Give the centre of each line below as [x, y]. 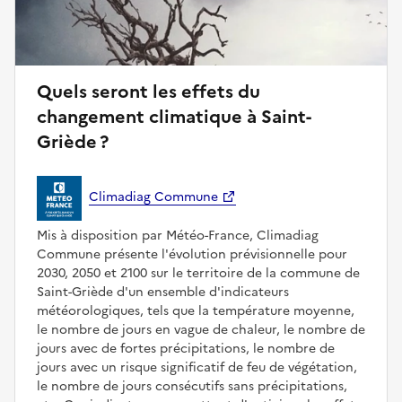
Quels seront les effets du [149, 91]
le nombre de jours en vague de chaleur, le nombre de [201, 329]
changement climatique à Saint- [174, 116]
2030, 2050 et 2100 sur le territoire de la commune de [198, 273]
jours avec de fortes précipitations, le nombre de [186, 348]
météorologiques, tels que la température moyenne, [196, 310]
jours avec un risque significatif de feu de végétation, [197, 367]
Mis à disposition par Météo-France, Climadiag [178, 235]
